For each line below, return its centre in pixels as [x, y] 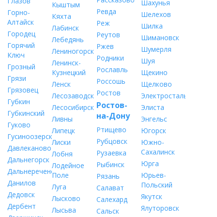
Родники [110, 58]
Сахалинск [158, 152]
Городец [21, 34]
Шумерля [156, 49]
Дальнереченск [32, 171]
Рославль [112, 70]
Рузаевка [111, 153]
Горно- [19, 12]
